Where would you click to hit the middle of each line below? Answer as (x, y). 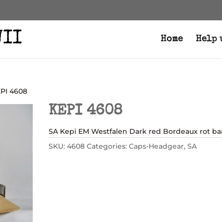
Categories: (108, 146)
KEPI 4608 (86, 111)
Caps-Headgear (157, 146)
